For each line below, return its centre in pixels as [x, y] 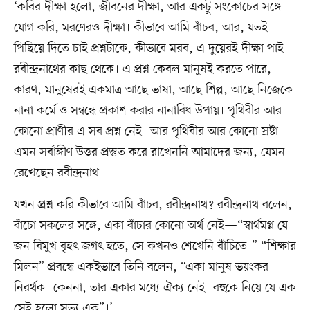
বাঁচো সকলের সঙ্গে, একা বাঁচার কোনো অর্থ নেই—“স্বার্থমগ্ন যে [151, 226]
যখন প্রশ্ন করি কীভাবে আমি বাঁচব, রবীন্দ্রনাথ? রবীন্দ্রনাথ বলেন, [153, 205]
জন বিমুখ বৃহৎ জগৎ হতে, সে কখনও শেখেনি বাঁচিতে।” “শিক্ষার [155, 247]
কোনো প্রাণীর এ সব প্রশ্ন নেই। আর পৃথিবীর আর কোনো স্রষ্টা [146, 132]
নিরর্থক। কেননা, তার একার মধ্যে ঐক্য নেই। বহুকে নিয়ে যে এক [154, 288]
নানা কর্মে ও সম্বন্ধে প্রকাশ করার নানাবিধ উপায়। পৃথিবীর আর [147, 111]
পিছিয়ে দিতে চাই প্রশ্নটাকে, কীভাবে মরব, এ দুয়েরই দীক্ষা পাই [148, 49]
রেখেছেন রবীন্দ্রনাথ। [58, 173]
